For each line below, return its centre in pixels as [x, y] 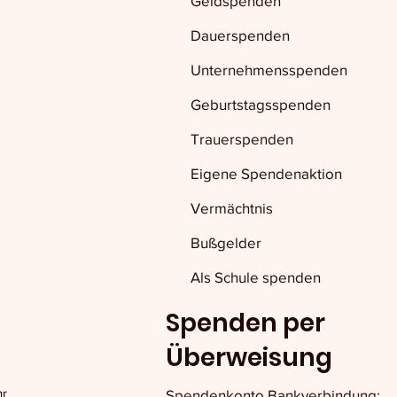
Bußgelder [226, 242]
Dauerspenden [240, 35]
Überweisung [249, 358]
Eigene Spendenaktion [266, 173]
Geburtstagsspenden [260, 104]
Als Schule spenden [255, 277]
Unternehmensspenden [269, 70]
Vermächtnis [231, 208]
